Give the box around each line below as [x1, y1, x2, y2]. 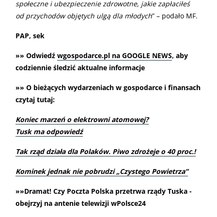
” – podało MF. [152, 11, 198, 20]
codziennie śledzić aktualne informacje [15, 62, 145, 72]
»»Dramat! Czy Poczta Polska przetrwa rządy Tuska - [15, 186, 192, 196]
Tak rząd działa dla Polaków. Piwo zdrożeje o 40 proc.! [15, 146, 196, 156]
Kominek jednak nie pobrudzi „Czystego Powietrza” [15, 166, 188, 176]
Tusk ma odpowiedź [15, 126, 83, 136]
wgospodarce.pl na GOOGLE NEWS [57, 50, 172, 60]
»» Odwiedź [15, 50, 57, 60]
